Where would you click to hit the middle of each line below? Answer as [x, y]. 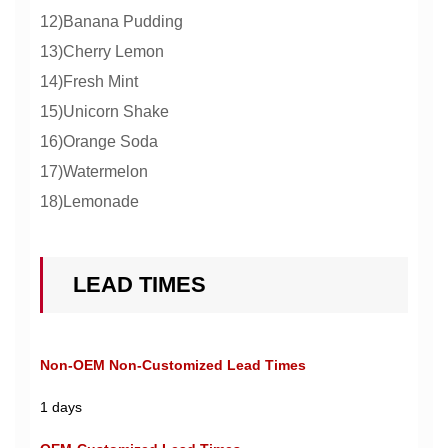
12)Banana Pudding [111, 21]
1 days [61, 407]
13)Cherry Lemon [102, 51]
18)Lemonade [89, 201]
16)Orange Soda [99, 141]
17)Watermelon [94, 171]
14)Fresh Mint [89, 81]
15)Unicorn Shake [104, 111]
